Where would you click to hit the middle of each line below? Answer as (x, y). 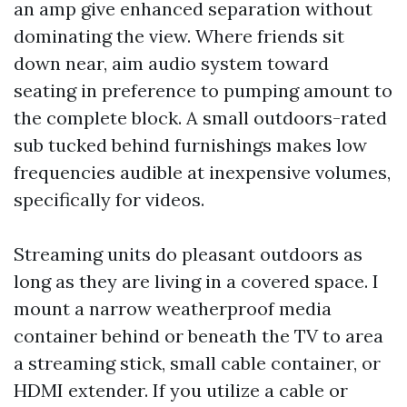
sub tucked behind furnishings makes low (190, 145)
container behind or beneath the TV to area (199, 336)
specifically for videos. (109, 199)
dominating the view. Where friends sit (179, 36)
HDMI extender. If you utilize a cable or (181, 390)
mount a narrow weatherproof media (173, 308)
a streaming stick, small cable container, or (197, 363)
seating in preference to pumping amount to (203, 90)
